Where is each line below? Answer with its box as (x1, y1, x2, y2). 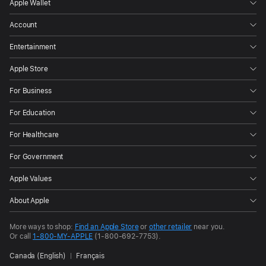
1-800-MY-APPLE (33, 232, 93, 241)
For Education (9, 109, 55, 118)
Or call (9, 232, 33, 241)
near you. (192, 223, 226, 232)
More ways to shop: (9, 223, 75, 232)
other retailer (149, 223, 192, 232)
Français (75, 252, 105, 261)
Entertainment (9, 43, 56, 52)
